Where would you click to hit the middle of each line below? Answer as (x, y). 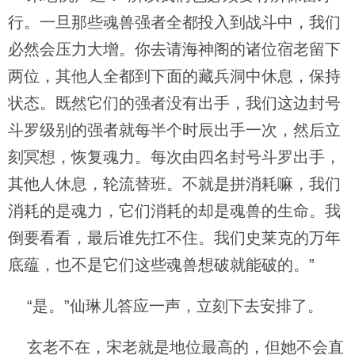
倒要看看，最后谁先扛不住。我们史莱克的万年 (174, 238)
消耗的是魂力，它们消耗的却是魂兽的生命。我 (174, 211)
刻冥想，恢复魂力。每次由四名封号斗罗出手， (174, 157)
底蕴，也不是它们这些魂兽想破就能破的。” (161, 265)
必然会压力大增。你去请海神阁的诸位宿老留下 (174, 49)
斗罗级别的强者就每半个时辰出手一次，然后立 (174, 130)
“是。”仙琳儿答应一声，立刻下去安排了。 (166, 306)
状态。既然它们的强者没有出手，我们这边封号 (174, 103)
